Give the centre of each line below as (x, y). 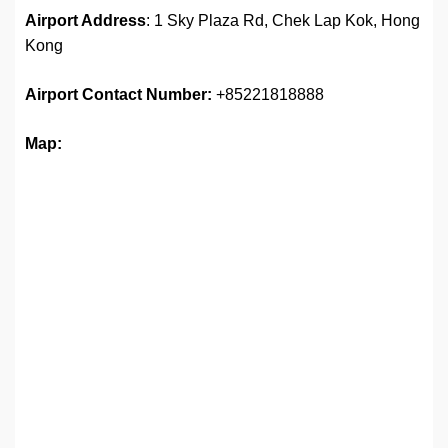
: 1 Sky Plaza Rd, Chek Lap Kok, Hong (283, 21)
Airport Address (85, 21)
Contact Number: (149, 95)
